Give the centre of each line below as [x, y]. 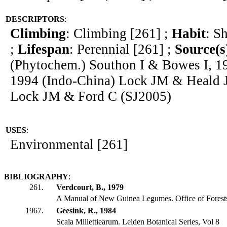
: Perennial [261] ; [122, 49]
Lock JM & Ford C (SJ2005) [91, 97]
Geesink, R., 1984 [86, 211]
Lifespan [44, 49]
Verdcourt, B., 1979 [90, 187]
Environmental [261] [69, 145]
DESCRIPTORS [35, 19]
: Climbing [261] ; [119, 34]
